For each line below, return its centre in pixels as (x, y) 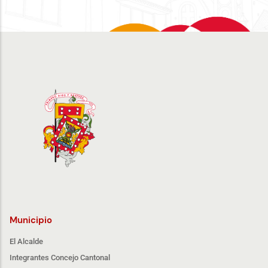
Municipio (31, 220)
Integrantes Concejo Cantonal (60, 257)
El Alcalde (26, 241)
